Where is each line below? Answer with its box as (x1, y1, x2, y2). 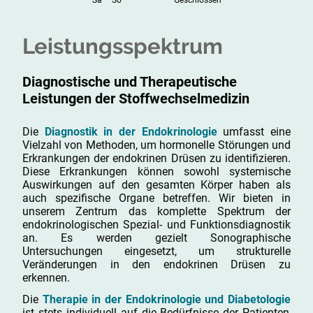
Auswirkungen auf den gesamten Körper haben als (22, 178, 291, 192)
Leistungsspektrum (22, 34, 223, 59)
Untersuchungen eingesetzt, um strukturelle (22, 245, 291, 259)
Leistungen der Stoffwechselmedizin (22, 89, 253, 107)
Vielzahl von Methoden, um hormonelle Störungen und (22, 138, 291, 152)
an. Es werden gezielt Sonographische (22, 231, 291, 245)
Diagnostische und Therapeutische (22, 73, 237, 90)
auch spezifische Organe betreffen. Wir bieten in (22, 191, 291, 205)
